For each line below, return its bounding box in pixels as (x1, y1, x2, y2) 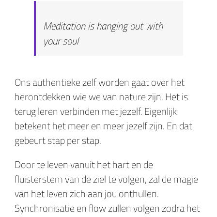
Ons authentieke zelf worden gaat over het (15, 75, 185, 90)
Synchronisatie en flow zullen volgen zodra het (15, 201, 200, 216)
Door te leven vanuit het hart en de (15, 157, 153, 172)
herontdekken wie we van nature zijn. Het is (15, 89, 188, 105)
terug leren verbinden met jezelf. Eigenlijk (15, 104, 177, 119)
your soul (43, 33, 78, 49)
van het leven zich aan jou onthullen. (15, 186, 159, 201)
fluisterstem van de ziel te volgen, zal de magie (15, 171, 198, 187)
